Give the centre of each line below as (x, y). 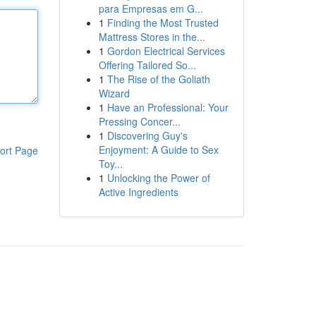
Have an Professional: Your (168, 107)
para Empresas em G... (151, 8)
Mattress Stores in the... (152, 37)
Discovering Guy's (147, 135)
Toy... (110, 164)
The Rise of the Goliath (158, 79)
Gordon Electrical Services (166, 51)
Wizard (114, 93)
